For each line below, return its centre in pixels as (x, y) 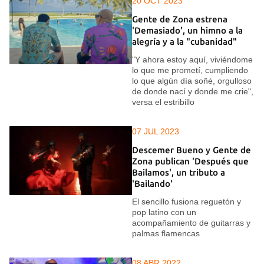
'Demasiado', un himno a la (187, 30)
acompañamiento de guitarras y (191, 223)
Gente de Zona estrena (180, 19)
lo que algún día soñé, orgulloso (192, 81)
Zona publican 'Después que (190, 161)
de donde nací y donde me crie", (193, 92)
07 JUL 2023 (156, 132)
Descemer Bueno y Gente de (192, 150)
